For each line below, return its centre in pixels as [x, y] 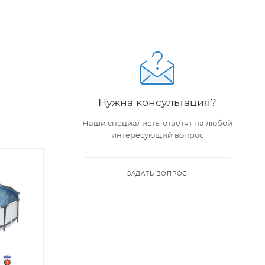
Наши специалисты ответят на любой [157, 123]
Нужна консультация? [157, 102]
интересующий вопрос [157, 135]
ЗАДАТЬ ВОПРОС [157, 173]
